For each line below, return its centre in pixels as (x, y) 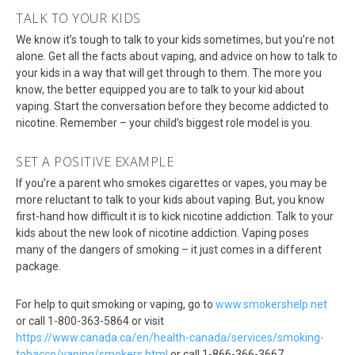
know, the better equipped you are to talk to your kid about (160, 90)
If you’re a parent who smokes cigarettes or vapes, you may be (172, 183)
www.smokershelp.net (271, 305)
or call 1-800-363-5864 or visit (90, 321)
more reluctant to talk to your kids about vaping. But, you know (170, 200)
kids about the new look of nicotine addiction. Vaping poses (162, 233)
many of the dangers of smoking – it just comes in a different (169, 250)
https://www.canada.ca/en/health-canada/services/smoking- (170, 338)
